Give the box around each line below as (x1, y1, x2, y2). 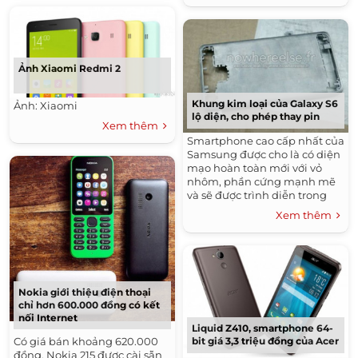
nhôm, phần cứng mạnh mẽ (187, 174, 336, 188)
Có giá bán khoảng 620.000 (14, 335, 158, 348)
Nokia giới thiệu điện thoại (18, 286, 151, 299)
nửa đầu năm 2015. (187, 201, 285, 215)
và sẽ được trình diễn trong (187, 188, 327, 201)
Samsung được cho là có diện (187, 147, 340, 161)
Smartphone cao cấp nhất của (187, 133, 344, 147)
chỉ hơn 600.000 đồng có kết (18, 299, 160, 312)
